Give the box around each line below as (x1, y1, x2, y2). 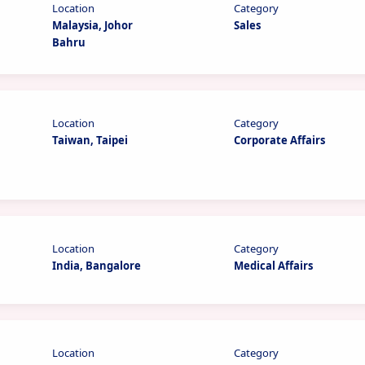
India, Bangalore (52, 258, 142, 273)
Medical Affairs (234, 258, 314, 273)
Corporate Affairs (234, 133, 326, 147)
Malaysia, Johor (52, 18, 134, 33)
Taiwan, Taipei (52, 133, 129, 147)
